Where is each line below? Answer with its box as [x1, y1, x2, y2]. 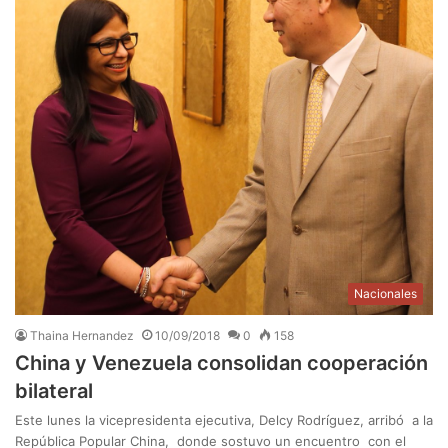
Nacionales [354, 286, 417, 302]
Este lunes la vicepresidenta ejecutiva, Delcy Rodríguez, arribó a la [15, 412, 433, 429]
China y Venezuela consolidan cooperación [15, 351, 428, 376]
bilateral [15, 379, 93, 404]
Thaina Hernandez [30, 328, 134, 344]
